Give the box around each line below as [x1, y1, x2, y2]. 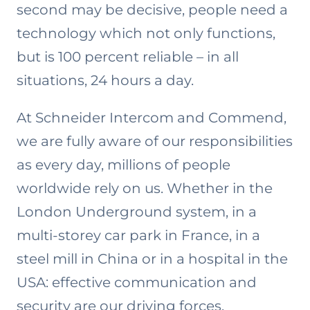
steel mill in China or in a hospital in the [17, 250, 288, 267]
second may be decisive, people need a [17, 1, 288, 18]
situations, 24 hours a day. [17, 72, 197, 89]
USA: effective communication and [17, 274, 257, 291]
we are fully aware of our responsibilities [17, 133, 293, 149]
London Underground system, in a [17, 203, 257, 220]
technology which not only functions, [17, 25, 275, 42]
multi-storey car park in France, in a [17, 227, 260, 244]
